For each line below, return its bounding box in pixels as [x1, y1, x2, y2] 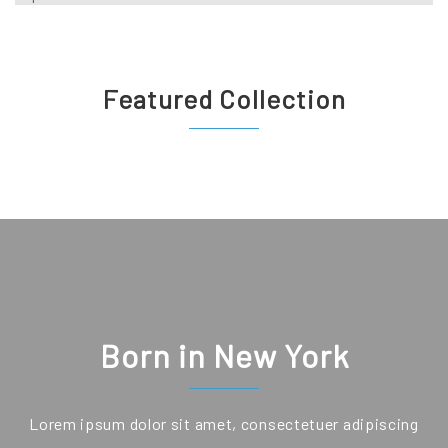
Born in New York [99, 336, 349, 374]
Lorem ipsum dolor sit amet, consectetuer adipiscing [29, 414, 419, 433]
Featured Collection [102, 83, 346, 114]
